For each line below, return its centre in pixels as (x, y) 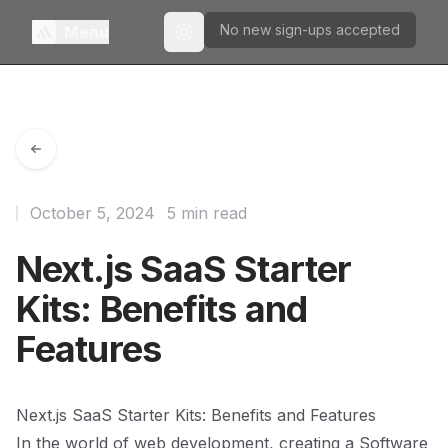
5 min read (207, 213)
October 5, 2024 (92, 213)
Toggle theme (229, 40)
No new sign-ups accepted (310, 29)
